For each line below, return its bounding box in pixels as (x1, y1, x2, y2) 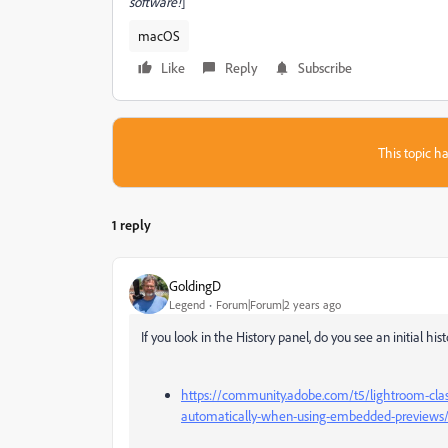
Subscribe (298, 59, 352, 76)
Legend (169, 296, 205, 312)
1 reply (112, 216, 151, 233)
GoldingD (169, 276, 221, 294)
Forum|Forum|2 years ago (216, 296, 341, 312)
